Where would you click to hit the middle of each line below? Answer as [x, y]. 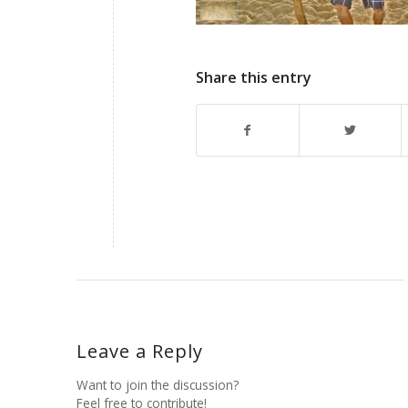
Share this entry [253, 78]
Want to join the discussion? [157, 385]
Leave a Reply [139, 352]
